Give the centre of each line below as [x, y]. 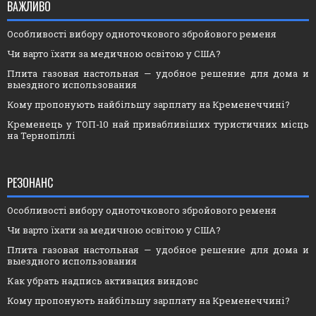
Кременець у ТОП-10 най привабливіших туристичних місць [158, 124]
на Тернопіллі [41, 136]
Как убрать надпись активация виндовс [103, 281]
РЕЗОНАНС [30, 183]
